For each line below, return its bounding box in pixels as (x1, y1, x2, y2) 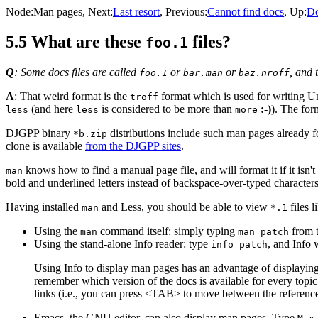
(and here (28, 102, 76, 115)
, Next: (82, 6, 113, 18)
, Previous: (160, 6, 207, 18)
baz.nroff (238, 67, 290, 78)
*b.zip (73, 128, 107, 139)
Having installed (6, 200, 82, 213)
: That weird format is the (14, 89, 130, 102)
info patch (211, 238, 268, 250)
